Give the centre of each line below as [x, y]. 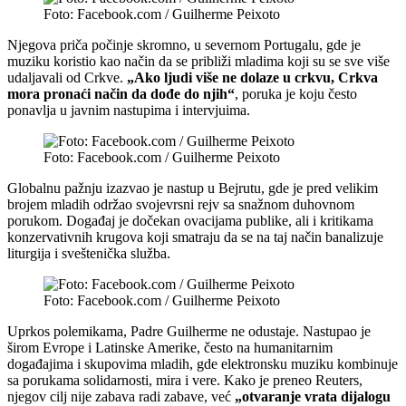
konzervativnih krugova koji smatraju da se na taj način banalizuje [195, 237]
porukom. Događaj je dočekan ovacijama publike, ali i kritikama [190, 220]
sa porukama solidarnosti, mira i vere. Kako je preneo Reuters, [185, 380]
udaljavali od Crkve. [67, 77]
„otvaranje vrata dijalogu [313, 396]
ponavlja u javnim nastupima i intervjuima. [129, 110]
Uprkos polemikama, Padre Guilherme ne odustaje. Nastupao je [189, 331]
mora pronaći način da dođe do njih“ [121, 93]
